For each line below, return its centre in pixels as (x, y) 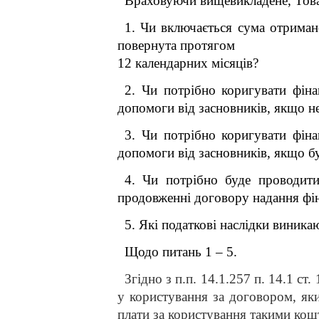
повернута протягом (176, 45)
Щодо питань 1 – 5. (181, 252)
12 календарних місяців (185, 63)
